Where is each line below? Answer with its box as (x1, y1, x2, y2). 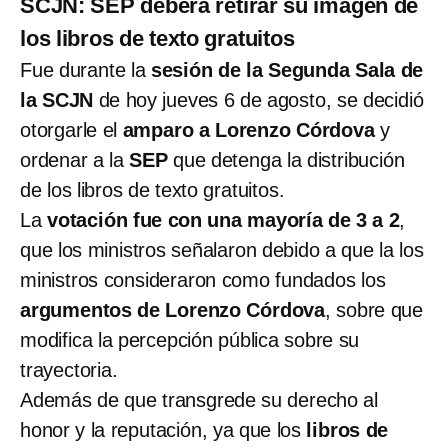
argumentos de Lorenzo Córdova (20, 298, 325, 321)
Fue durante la (20, 58, 151, 81)
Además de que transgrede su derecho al (20, 388, 378, 411)
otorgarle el (20, 118, 123, 141)
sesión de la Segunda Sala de (150, 58, 424, 81)
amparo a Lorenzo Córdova (122, 118, 375, 141)
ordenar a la (20, 148, 130, 171)
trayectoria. (20, 358, 118, 381)
